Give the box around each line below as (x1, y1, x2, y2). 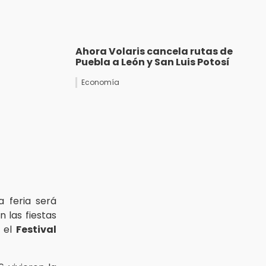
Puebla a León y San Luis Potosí (75, 55, 230, 69)
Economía (81, 77, 119, 88)
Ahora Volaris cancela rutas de (75, 45, 233, 59)
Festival (16, 222, 56, 236)
